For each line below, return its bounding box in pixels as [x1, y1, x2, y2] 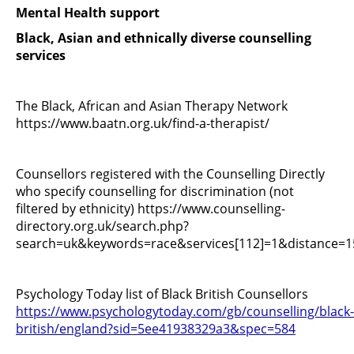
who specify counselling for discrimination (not [16, 182, 294, 200]
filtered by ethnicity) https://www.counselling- [16, 199, 285, 217]
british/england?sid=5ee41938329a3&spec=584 [16, 319, 296, 337]
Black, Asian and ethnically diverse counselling [16, 28, 311, 47]
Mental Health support [16, 3, 160, 21]
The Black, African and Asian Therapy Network [16, 96, 288, 115]
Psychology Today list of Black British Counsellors [16, 284, 308, 303]
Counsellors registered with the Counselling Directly [16, 164, 325, 183]
